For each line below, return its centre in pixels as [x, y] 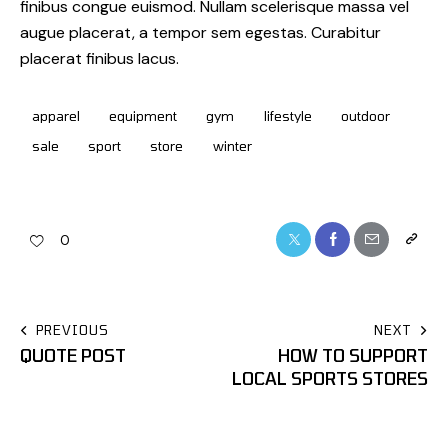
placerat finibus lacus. [99, 59]
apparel [56, 115]
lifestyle [287, 115]
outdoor [365, 115]
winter [232, 145]
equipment [143, 115]
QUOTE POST [73, 355]
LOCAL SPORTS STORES [330, 378]
